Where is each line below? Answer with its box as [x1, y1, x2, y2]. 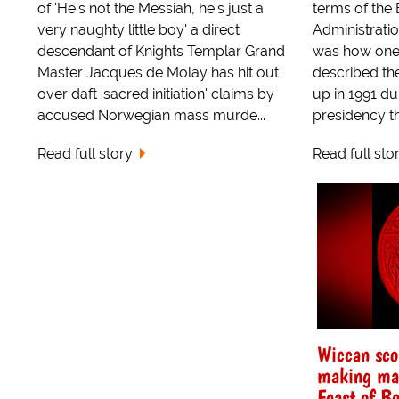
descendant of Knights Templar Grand [37, 43, 285, 61]
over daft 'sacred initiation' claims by [37, 85, 274, 103]
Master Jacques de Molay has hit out [37, 64, 279, 82]
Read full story [37, 145, 133, 163]
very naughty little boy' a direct [37, 21, 240, 39]
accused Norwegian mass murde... [37, 107, 265, 125]
